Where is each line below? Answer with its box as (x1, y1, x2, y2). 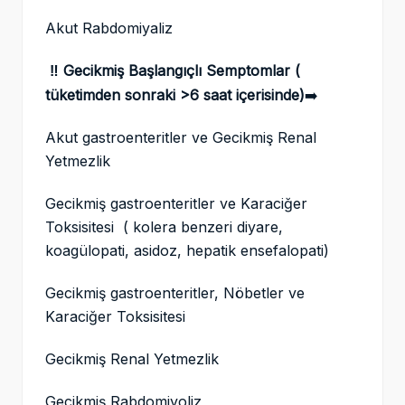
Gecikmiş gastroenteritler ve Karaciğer (45, 194, 307, 213)
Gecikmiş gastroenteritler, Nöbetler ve (45, 284, 305, 303)
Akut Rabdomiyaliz (45, 19, 177, 38)
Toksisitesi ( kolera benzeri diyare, (45, 218, 283, 237)
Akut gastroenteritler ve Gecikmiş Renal (45, 128, 316, 147)
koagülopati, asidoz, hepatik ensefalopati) (45, 241, 334, 260)
